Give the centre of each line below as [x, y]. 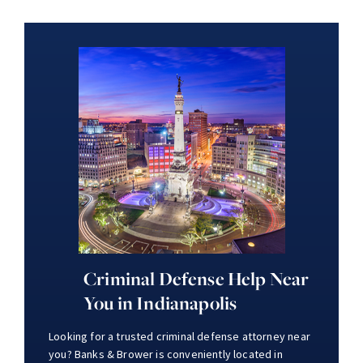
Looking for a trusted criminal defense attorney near [179, 336]
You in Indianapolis [160, 303]
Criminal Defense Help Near [196, 279]
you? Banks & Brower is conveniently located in [166, 354]
